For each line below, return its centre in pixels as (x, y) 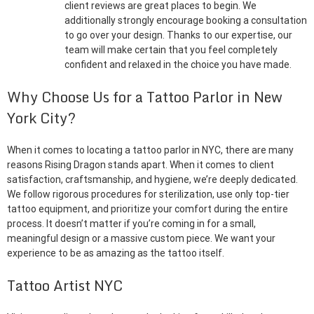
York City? (41, 118)
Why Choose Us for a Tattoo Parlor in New (145, 97)
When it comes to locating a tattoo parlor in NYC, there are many (150, 150)
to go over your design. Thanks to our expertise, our (178, 35)
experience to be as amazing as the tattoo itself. (116, 253)
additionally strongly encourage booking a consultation (186, 20)
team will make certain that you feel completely (171, 50)
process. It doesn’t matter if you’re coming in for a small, (131, 224)
